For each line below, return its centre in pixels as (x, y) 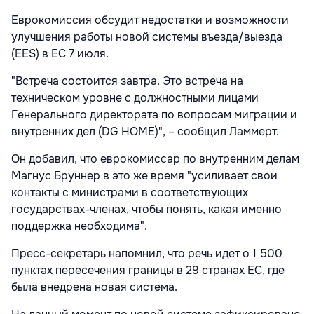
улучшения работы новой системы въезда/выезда (147, 37)
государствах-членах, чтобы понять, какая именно (146, 210)
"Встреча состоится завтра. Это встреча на (127, 81)
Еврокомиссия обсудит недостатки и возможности (150, 20)
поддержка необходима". (79, 226)
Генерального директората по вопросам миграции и (154, 115)
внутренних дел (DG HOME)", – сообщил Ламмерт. (145, 132)
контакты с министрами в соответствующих (130, 193)
